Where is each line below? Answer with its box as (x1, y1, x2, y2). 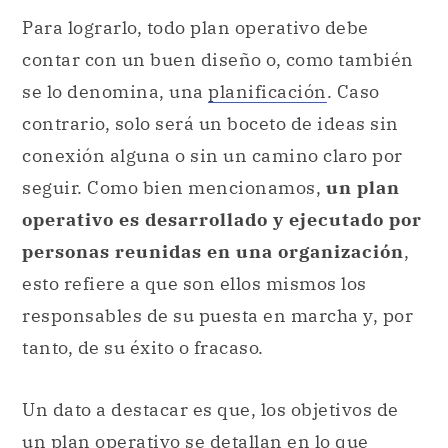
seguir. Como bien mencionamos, (22, 176, 326, 200)
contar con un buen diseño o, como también (22, 48, 414, 72)
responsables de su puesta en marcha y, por (22, 304, 413, 328)
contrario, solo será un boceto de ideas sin (22, 112, 399, 136)
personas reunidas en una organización (22, 240, 404, 264)
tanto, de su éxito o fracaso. (22, 336, 264, 360)
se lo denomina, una (22, 80, 208, 104)
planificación (208, 80, 327, 104)
